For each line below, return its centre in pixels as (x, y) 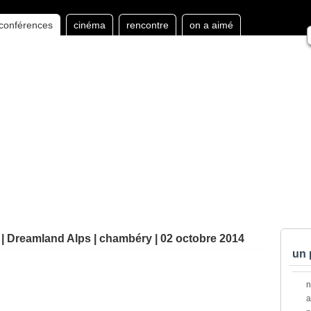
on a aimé (211, 25)
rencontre (148, 25)
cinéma (90, 25)
